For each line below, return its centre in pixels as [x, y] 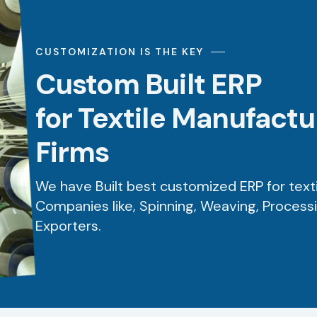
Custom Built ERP [148, 85]
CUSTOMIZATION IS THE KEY [119, 52]
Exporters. [68, 226]
